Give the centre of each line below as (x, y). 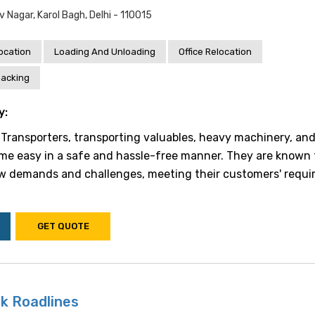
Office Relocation (215, 52)
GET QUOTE (63, 226)
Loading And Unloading (105, 52)
